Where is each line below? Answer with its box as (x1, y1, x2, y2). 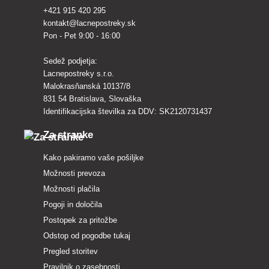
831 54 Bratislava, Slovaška (43, 94, 141, 103)
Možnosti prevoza (43, 168, 105, 178)
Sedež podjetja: (43, 56, 97, 65)
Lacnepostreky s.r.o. (43, 68, 114, 78)
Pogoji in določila (43, 199, 102, 209)
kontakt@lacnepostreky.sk (43, 18, 136, 28)
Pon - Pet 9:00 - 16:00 (43, 31, 120, 40)
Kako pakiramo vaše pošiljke (43, 153, 144, 162)
